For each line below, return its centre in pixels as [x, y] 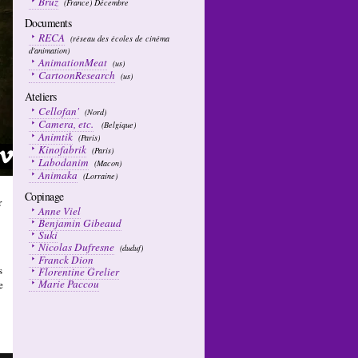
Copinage [48, 196]
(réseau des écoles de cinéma [119, 38]
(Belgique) [116, 125]
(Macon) [107, 163]
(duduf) [130, 248]
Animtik [56, 137]
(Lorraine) [99, 176]
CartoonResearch [77, 75]
